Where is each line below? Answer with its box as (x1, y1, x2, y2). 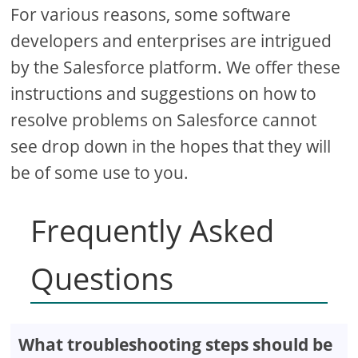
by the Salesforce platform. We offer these (10, 55, 341, 78)
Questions (30, 257, 174, 299)
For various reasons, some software (10, 2, 292, 26)
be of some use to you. (10, 161, 189, 184)
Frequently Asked (30, 209, 275, 251)
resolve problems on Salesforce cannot (10, 108, 317, 131)
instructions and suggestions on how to (10, 82, 317, 105)
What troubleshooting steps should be (18, 332, 333, 356)
